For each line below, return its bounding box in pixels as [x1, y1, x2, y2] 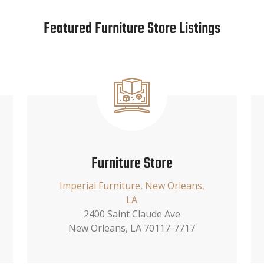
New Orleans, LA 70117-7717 [68, 221, 196, 235]
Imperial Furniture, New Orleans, [59, 179, 204, 192]
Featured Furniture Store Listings [44, 16, 220, 41]
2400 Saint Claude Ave [83, 207, 180, 220]
